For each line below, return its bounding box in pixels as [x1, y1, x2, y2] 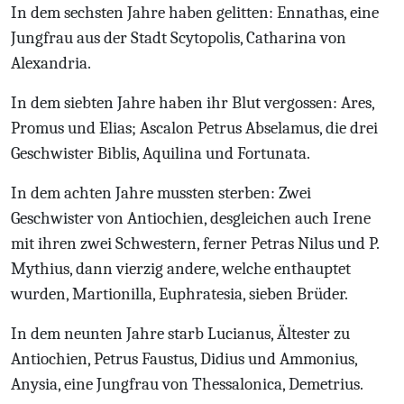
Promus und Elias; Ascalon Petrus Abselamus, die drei [11, 118, 378, 138]
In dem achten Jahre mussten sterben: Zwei [11, 183, 311, 203]
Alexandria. [11, 53, 91, 73]
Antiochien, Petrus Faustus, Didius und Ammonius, [11, 349, 357, 369]
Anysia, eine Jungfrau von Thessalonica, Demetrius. [11, 374, 363, 394]
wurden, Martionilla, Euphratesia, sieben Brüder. [11, 284, 348, 304]
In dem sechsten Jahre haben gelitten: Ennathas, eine [11, 3, 379, 23]
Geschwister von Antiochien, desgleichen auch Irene [11, 208, 371, 228]
